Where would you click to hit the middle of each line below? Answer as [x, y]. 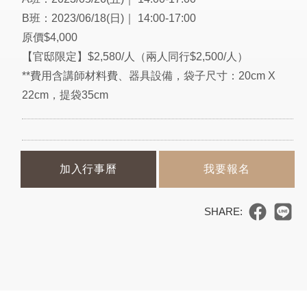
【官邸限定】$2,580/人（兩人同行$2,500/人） [135, 57]
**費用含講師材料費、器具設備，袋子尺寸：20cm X [148, 76]
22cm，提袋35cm [65, 95]
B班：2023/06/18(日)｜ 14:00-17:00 [109, 18]
